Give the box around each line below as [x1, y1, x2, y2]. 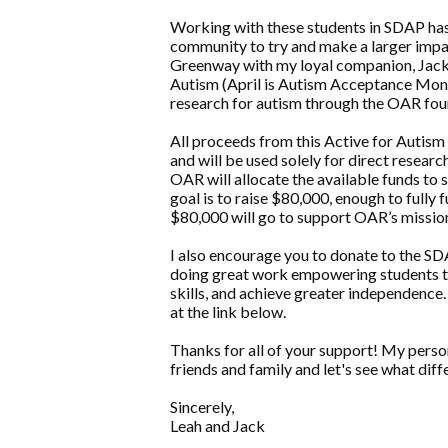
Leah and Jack [170, 416, 265, 436]
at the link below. [170, 302, 286, 322]
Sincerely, [170, 397, 234, 417]
